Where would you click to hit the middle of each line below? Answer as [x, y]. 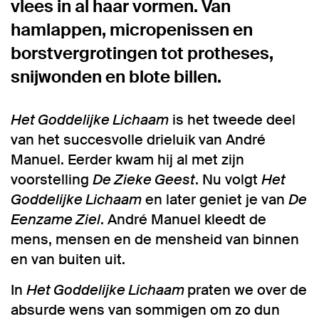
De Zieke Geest [144, 179]
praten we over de [247, 290]
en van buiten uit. [70, 259]
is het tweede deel [232, 120]
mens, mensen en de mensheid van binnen [155, 239]
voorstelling [52, 179]
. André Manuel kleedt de [183, 219]
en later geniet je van [215, 199]
